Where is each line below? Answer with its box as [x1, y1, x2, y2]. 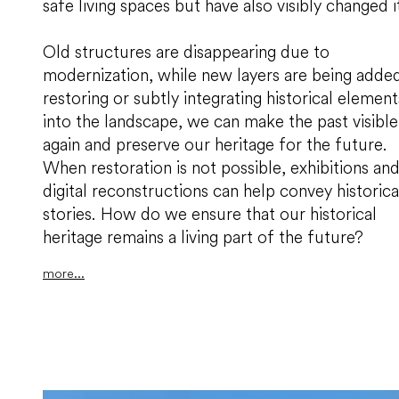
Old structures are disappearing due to [43, 41, 330, 63]
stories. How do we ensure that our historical [43, 203, 377, 225]
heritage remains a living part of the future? [43, 226, 363, 248]
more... [43, 265, 85, 282]
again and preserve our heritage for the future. [43, 134, 387, 156]
